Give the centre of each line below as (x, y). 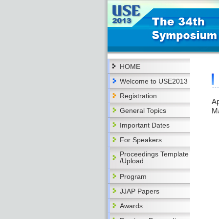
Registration (138, 96)
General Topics (143, 110)
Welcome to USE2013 (154, 81)
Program (133, 176)
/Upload (132, 161)
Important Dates (145, 125)
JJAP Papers (140, 191)
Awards (131, 206)
